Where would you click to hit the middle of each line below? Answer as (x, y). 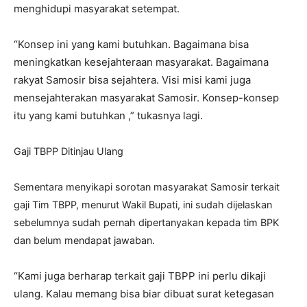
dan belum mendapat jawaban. (84, 240)
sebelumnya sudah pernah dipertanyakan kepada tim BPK (146, 222)
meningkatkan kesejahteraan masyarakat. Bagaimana (141, 62)
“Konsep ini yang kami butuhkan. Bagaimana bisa (131, 44)
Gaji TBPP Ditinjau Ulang (69, 151)
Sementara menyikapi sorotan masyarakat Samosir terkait (147, 186)
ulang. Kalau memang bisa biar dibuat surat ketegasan (144, 293)
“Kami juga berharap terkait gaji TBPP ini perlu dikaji (140, 275)
